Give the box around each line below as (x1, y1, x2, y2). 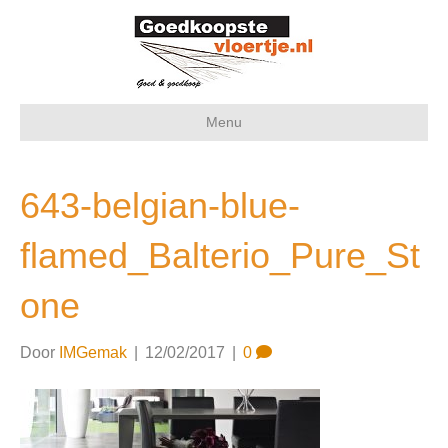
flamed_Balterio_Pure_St (20, 235, 420, 276)
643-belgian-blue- (20, 185, 300, 226)
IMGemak (59, 344, 127, 361)
